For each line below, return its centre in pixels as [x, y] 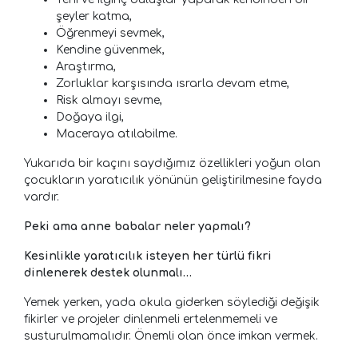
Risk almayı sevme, [109, 100]
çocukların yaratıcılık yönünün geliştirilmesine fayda [173, 180]
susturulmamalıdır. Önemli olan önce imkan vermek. [171, 336]
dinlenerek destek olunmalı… [108, 272]
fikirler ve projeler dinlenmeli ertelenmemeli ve [151, 319]
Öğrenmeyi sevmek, [110, 33]
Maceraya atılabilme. [117, 133]
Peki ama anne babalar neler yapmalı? [137, 226]
